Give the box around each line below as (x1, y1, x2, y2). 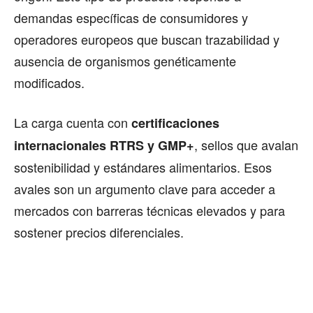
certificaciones (131, 113, 219, 132)
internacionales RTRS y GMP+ (14, 136, 194, 154)
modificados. (14, 73, 85, 92)
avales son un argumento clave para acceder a (14, 179, 275, 198)
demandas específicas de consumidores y (14, 8, 248, 27)
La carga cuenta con (14, 112, 131, 131)
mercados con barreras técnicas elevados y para (14, 201, 285, 219)
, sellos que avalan (194, 135, 298, 154)
